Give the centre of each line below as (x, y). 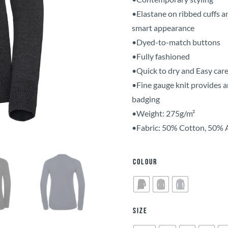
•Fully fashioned (161, 56)
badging (146, 99)
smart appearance (163, 28)
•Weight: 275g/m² (163, 113)
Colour (145, 162)
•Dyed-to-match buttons (176, 42)
